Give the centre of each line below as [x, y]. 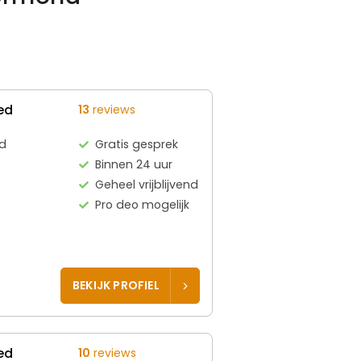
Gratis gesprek [137, 144]
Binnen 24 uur [134, 164]
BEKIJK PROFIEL [116, 286]
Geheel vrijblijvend [147, 184]
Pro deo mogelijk [143, 204]
